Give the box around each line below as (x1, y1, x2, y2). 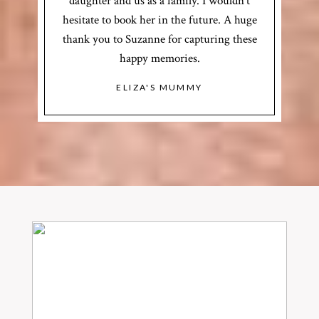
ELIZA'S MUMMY (116, 82, 203, 93)
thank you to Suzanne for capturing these (62, 31, 257, 48)
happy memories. (119, 51, 200, 67)
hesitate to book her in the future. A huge (62, 12, 257, 28)
